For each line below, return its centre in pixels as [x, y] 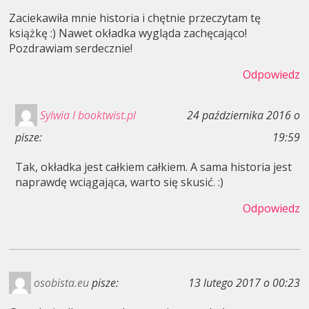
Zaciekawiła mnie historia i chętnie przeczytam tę [135, 18]
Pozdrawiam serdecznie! [71, 49]
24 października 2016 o [243, 116]
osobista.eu [62, 283]
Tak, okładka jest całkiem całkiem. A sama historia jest [153, 167]
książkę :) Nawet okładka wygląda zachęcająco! [128, 33]
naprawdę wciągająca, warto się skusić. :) [119, 182]
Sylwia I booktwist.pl [88, 116]
